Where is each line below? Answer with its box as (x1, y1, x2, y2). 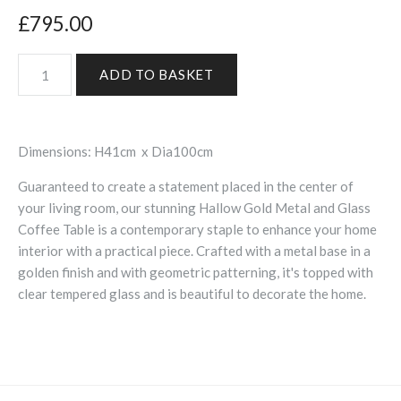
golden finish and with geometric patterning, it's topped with (18, 264, 373, 281)
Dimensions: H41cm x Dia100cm (18, 143, 213, 160)
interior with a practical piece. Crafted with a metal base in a (18, 243, 371, 260)
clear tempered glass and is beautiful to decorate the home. (18, 286, 366, 303)
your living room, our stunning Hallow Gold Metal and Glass (18, 200, 371, 217)
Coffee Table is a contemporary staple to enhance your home (18, 221, 377, 238)
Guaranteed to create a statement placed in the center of (18, 178, 354, 195)
